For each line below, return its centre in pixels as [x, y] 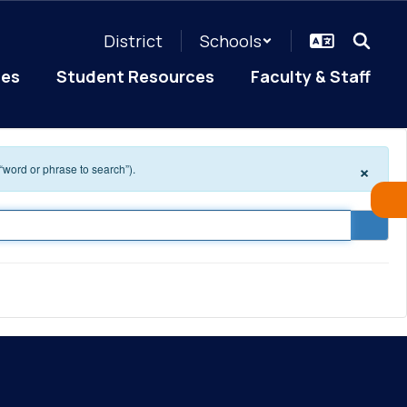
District [133, 41]
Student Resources [135, 76]
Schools [231, 41]
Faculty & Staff [311, 76]
